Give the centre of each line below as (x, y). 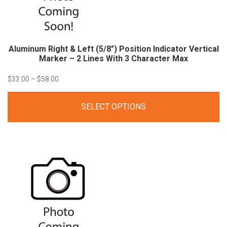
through (70, 134)
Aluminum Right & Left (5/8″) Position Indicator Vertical (113, 49)
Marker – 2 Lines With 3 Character (106, 59)
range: (68, 97)
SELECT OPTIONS (113, 107)
